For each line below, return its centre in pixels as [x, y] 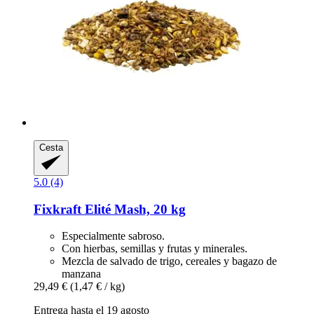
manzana [81, 274]
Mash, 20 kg [148, 209]
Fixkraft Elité [72, 209]
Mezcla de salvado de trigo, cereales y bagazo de [169, 261]
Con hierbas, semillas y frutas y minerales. [155, 249]
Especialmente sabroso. [113, 236]
